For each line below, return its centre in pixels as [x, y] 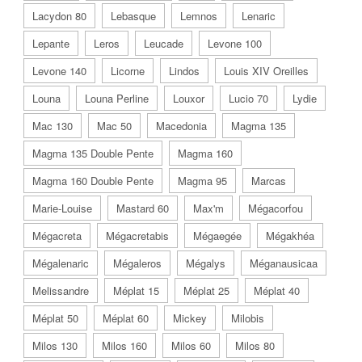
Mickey [190, 318]
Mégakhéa [290, 235]
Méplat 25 [206, 290]
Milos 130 [55, 345]
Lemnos [199, 15]
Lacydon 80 [59, 15]
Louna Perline [117, 98]
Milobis [248, 318]
